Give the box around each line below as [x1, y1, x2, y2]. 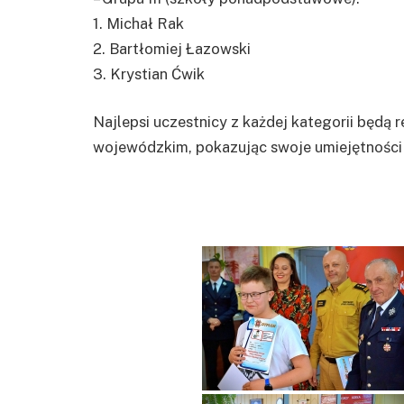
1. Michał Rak [93, 14, 184, 32]
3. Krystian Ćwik [93, 64, 205, 83]
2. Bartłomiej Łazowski [93, 39, 251, 58]
